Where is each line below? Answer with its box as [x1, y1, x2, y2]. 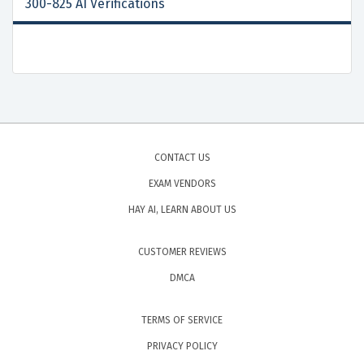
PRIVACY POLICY [146, 340, 218, 353]
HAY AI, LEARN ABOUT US [128, 204, 236, 216]
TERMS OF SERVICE [141, 314, 223, 327]
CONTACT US [154, 152, 210, 164]
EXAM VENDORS [148, 178, 216, 190]
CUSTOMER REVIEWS [137, 246, 227, 258]
